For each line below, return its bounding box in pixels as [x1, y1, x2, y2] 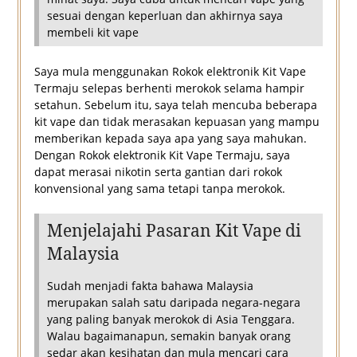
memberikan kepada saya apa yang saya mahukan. [33, 131, 307, 147]
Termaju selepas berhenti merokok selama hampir [33, 80, 304, 96]
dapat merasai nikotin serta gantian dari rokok [33, 164, 282, 180]
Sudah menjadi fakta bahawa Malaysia [46, 278, 253, 294]
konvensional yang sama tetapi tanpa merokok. [33, 181, 285, 197]
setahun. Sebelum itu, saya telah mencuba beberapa [33, 97, 317, 113]
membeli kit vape [46, 25, 139, 41]
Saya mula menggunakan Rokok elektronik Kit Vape [33, 64, 306, 80]
